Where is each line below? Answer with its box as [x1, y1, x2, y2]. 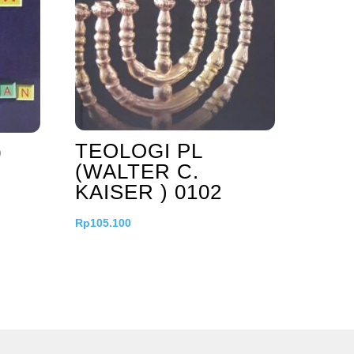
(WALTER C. [74, 159, 199, 183]
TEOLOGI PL [74, 138, 202, 163]
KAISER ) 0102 [74, 179, 222, 204]
